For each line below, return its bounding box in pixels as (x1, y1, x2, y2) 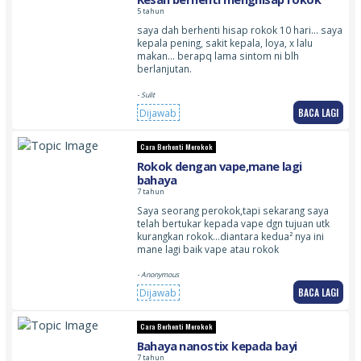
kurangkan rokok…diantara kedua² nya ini (136, 229, 324, 243)
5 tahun (136, 6, 164, 17)
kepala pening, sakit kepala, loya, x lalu (136, 36, 313, 50)
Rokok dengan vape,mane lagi (136, 157, 302, 174)
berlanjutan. (136, 62, 192, 76)
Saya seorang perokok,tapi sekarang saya (136, 203, 329, 217)
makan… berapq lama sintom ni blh (136, 49, 299, 63)
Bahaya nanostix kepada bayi (136, 338, 297, 355)
